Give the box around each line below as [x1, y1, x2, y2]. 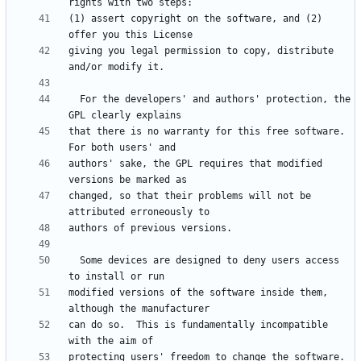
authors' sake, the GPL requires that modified [68, 158, 322, 170]
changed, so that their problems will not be [68, 190, 311, 202]
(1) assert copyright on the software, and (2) [68, 13, 322, 25]
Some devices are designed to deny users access [68, 255, 80, 267]
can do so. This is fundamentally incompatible [68, 319, 328, 331]
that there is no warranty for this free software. [68, 126, 345, 138]
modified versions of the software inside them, [68, 287, 328, 299]
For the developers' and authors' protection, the [68, 93, 80, 106]
